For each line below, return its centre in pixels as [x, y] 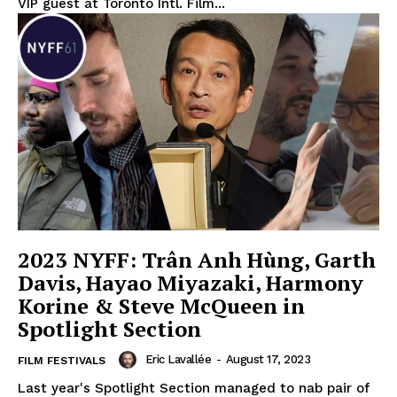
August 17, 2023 [268, 360]
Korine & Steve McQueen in [161, 305]
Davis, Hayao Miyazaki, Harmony [191, 282]
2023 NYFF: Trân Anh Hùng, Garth [197, 259]
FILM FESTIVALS [62, 360]
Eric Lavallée [178, 360]
